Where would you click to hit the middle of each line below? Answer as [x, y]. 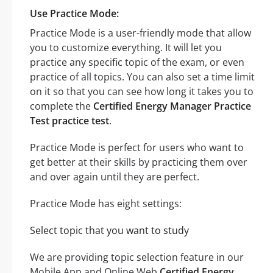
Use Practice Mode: [74, 13]
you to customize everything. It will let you [126, 47]
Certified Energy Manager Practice [172, 106]
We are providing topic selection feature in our [137, 257]
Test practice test [69, 120]
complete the [62, 106]
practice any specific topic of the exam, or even [137, 62]
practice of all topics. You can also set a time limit [142, 76]
